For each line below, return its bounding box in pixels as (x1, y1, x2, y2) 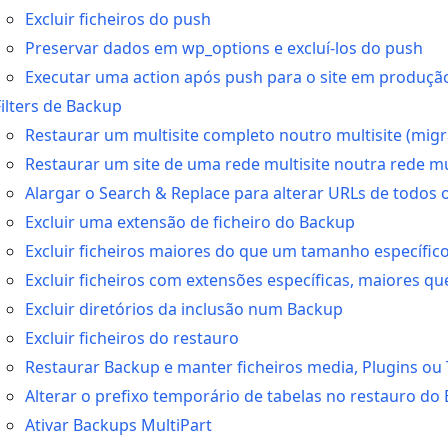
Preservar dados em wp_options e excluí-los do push (25, 37, 423, 59)
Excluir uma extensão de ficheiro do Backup (25, 211, 355, 233)
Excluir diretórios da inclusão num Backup (25, 298, 343, 320)
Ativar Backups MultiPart (25, 414, 212, 436)
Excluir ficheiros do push (25, 8, 211, 30)
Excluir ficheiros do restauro (25, 327, 239, 349)
